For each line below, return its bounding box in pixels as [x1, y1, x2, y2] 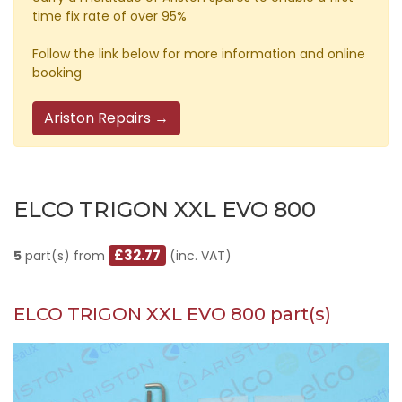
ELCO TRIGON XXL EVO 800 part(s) [13, 303, 331, 325]
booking [32, 64, 82, 82]
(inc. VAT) [166, 247, 232, 265]
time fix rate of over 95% [32, 7, 187, 25]
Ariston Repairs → [44, 108, 169, 128]
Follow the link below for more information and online [32, 45, 365, 63]
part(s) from [22, 247, 109, 265]
